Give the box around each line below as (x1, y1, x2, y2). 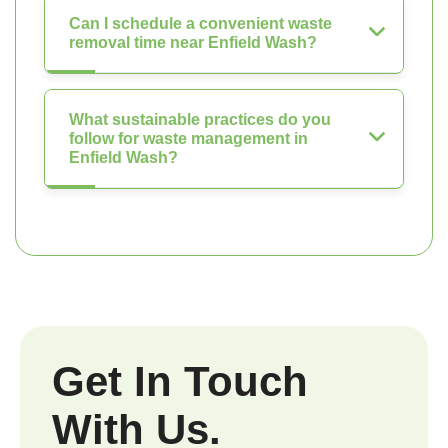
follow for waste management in (69, 129, 308, 147)
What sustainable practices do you (69, 110, 331, 128)
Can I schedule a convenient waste (69, 14, 332, 32)
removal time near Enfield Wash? (69, 33, 317, 51)
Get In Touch (52, 357, 308, 405)
